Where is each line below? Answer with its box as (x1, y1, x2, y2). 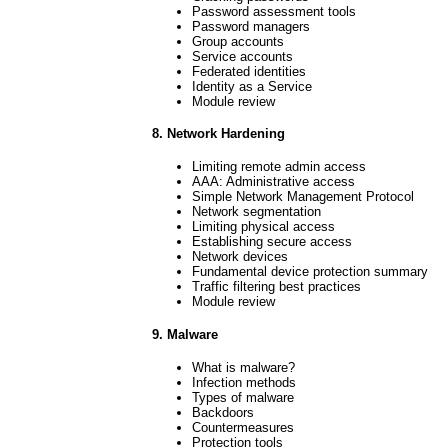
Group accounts (192, 33, 284, 49)
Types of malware (192, 389, 294, 405)
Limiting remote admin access (192, 159, 366, 175)
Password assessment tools (192, 3, 356, 19)
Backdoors (192, 404, 254, 420)
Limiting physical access (192, 219, 335, 235)
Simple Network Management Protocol (192, 189, 414, 205)
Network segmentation (192, 204, 321, 220)
